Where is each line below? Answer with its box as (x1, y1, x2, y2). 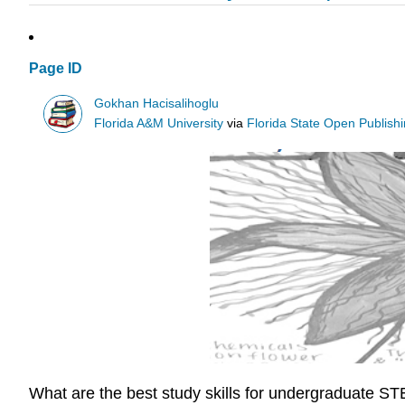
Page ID (29, 61, 82, 77)
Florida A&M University (94, 116, 224, 130)
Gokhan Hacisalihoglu (94, 96, 220, 110)
